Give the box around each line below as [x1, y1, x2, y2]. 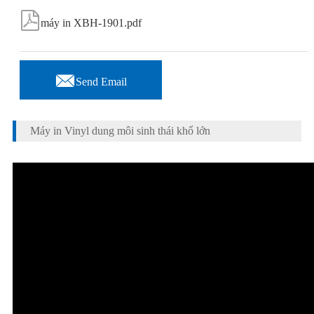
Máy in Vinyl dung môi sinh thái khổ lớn [29, 125, 210, 137]
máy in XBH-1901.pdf [40, 17, 142, 29]
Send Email [75, 76, 127, 88]
